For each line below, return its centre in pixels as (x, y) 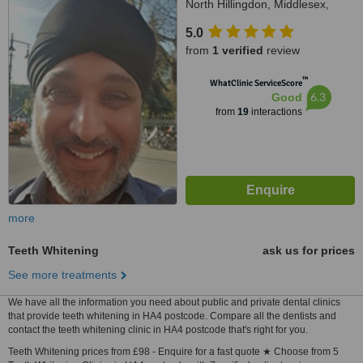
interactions (275, 112)
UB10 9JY (211, 20)
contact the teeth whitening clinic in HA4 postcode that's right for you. (158, 330)
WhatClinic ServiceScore (256, 83)
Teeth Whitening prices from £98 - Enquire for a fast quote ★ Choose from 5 (173, 352)
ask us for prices (309, 250)
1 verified (238, 50)
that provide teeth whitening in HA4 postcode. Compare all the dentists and (172, 316)
